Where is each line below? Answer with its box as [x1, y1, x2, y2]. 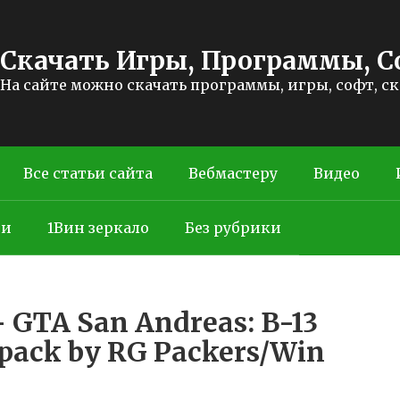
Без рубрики [185, 219, 281, 237]
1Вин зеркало [47, 219, 149, 237]
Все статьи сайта [23, 164, 153, 182]
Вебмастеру [188, 164, 278, 182]
